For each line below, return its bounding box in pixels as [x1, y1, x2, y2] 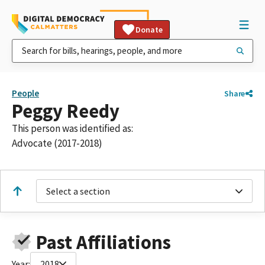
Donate [135, 24, 163, 35]
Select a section [46, 185, 110, 197]
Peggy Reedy [12, 99, 119, 123]
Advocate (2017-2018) [12, 137, 102, 150]
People [12, 88, 39, 99]
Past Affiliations [35, 230, 171, 254]
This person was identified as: [12, 122, 133, 135]
